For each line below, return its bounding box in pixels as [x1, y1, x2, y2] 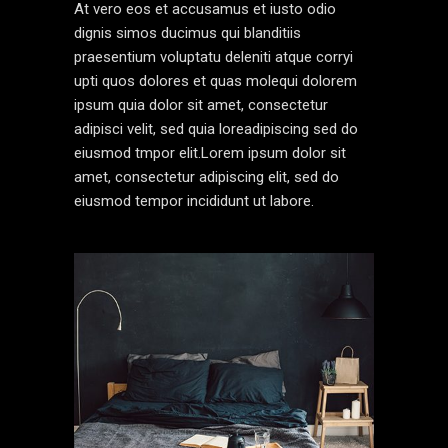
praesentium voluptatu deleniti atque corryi [74, 47, 353, 66]
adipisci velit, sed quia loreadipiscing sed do [74, 119, 358, 138]
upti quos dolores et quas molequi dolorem [74, 71, 357, 90]
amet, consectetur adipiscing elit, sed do [74, 167, 339, 186]
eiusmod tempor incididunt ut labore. [74, 191, 314, 210]
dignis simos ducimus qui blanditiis [74, 23, 301, 42]
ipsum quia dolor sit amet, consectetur [74, 95, 328, 114]
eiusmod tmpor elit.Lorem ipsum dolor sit [74, 143, 346, 162]
